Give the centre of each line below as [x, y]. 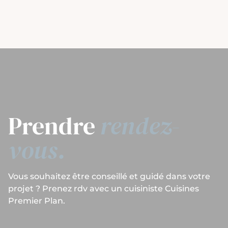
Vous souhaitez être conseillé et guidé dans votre [109, 176]
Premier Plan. [37, 201]
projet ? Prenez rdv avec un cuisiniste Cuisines [104, 188]
